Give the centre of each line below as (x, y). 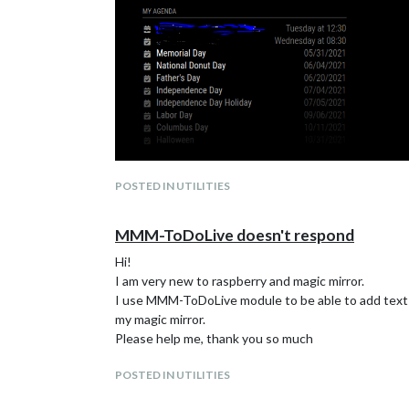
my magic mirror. (160, 319)
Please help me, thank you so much (214, 338)
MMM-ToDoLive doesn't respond (235, 235)
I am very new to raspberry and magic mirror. (240, 281)
